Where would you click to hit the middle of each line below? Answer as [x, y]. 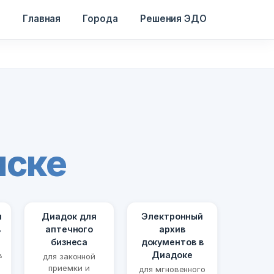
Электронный [172, 217]
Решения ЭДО [173, 19]
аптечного [69, 229]
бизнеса [69, 242]
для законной [69, 257]
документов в [172, 242]
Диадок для [69, 217]
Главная [42, 19]
